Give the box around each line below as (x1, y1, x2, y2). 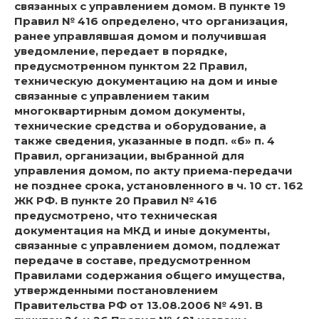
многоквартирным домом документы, (14, 104, 245, 118)
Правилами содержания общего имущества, (14, 268, 285, 283)
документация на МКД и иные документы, (14, 224, 270, 238)
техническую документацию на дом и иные (14, 74, 278, 88)
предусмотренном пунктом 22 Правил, (14, 59, 247, 73)
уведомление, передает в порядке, (14, 44, 227, 58)
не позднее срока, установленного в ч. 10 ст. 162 (14, 179, 303, 193)
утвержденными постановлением (14, 283, 218, 298)
